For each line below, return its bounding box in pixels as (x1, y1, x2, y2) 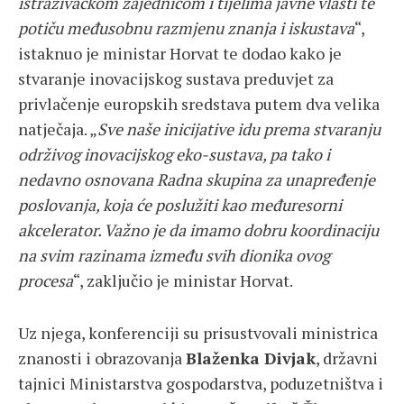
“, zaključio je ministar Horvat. (73, 270, 293, 292)
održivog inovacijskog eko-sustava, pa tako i (18, 143, 330, 166)
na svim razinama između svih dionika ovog (18, 244, 330, 267)
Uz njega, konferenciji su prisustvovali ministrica (18, 322, 378, 344)
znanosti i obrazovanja (18, 347, 186, 370)
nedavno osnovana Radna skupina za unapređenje (18, 169, 375, 191)
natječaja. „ (18, 118, 97, 141)
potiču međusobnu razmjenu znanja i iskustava (18, 17, 354, 40)
